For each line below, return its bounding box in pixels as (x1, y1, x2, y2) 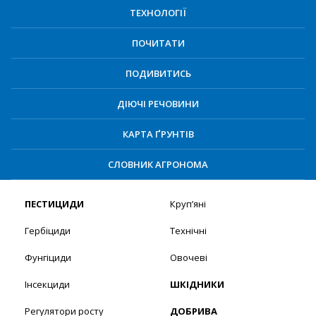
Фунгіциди (25, 251, 71, 265)
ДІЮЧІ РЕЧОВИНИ (117, 97, 199, 111)
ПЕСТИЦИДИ (25, 197, 84, 211)
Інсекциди (25, 278, 70, 291)
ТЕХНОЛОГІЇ (130, 6, 186, 20)
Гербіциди (25, 224, 71, 238)
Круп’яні (169, 197, 206, 211)
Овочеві (169, 251, 207, 265)
